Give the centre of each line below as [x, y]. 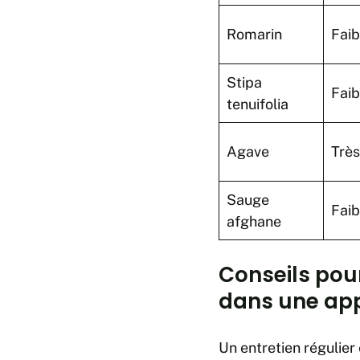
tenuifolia [258, 104]
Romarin [254, 34]
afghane [254, 221]
